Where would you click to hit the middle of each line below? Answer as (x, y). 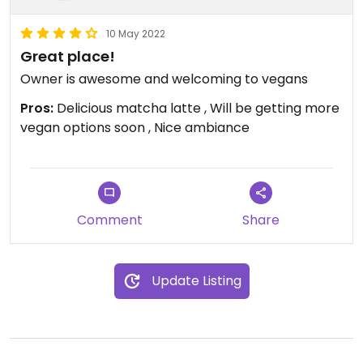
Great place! (68, 56)
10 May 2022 (136, 34)
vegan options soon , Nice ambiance (135, 128)
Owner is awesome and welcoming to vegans (164, 79)
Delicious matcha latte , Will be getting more (196, 108)
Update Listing (196, 281)
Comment (109, 220)
